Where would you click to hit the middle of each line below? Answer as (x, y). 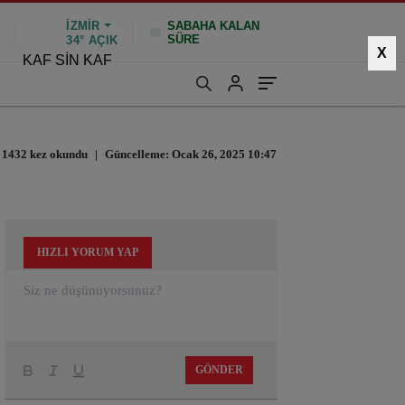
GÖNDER (219, 370)
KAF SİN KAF (67, 60)
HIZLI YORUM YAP (88, 252)
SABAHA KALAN (213, 25)
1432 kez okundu (45, 154)
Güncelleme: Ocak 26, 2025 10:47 (189, 154)
